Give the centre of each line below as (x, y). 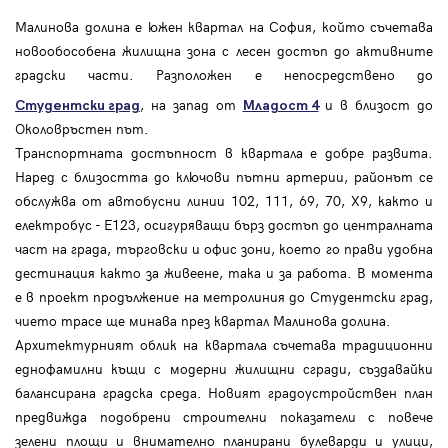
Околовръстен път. (82, 129)
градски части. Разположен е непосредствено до (224, 75)
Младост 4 (280, 106)
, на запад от (191, 105)
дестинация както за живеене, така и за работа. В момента (224, 273)
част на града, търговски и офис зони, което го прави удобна (224, 249)
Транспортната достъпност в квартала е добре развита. (224, 153)
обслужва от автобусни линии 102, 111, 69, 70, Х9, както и (224, 201)
